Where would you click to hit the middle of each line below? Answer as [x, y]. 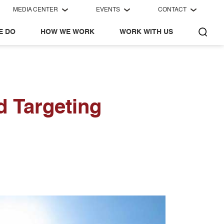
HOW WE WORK [67, 32]
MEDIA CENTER [35, 10]
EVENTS [108, 10]
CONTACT [172, 10]
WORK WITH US [146, 32]
